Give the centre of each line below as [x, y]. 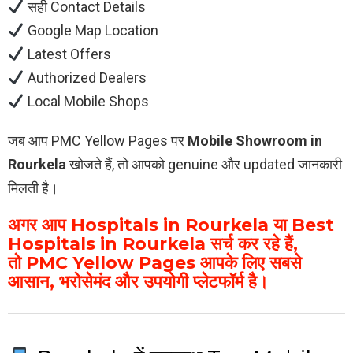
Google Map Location [91, 31]
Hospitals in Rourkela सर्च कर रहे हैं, [153, 244]
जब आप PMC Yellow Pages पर [98, 141]
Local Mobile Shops [86, 102]
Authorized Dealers [85, 78]
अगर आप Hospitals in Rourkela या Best [171, 225]
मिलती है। [33, 188]
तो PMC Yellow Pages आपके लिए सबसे [155, 263]
